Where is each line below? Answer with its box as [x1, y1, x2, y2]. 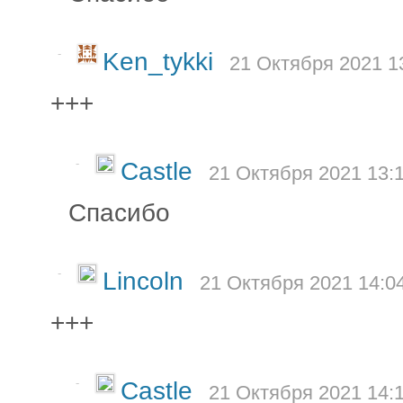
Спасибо [68, 198, 170, 227]
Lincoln [103, 266, 191, 295]
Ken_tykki [103, 47, 220, 76]
